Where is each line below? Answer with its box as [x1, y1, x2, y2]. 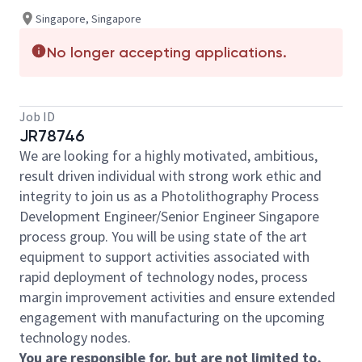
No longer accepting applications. [47, 44, 287, 61]
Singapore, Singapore [36, 11, 141, 26]
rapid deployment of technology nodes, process [19, 267, 308, 286]
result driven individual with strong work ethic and [19, 166, 322, 185]
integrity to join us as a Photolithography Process [19, 187, 319, 205]
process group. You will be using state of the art [19, 227, 307, 246]
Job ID [19, 108, 55, 124]
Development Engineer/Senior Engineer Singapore [19, 207, 319, 225]
